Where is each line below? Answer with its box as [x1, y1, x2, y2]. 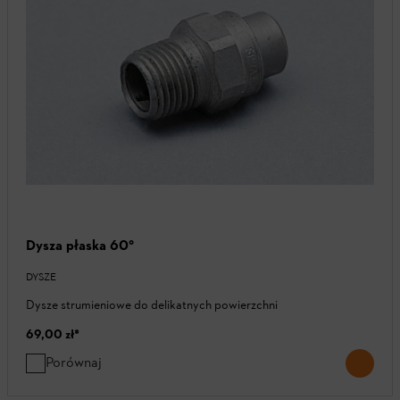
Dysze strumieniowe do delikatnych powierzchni [26, 296, 278, 312]
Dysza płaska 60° [26, 236, 134, 254]
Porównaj [46, 353, 102, 371]
